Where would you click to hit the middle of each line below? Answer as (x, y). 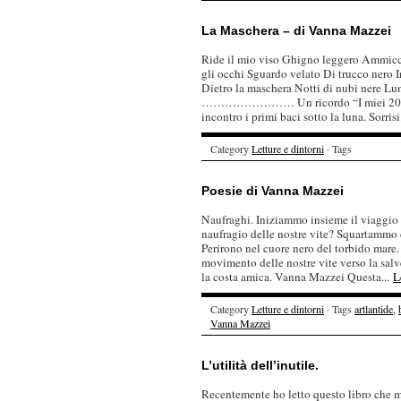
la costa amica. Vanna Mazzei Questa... (297, 277)
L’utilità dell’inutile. (260, 365)
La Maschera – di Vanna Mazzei (296, 30)
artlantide (374, 309)
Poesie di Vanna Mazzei (273, 191)
